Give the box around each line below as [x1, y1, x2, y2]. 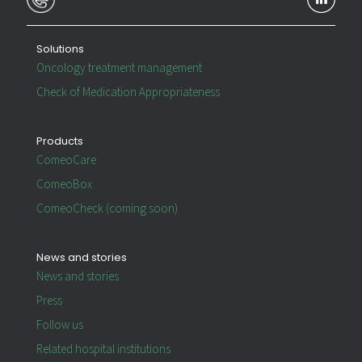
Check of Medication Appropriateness [36, 85, 220, 101]
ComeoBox [36, 177, 92, 193]
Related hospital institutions [36, 342, 170, 358]
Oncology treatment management [36, 61, 202, 77]
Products [36, 133, 83, 149]
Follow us [36, 318, 83, 334]
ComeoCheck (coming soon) [36, 201, 178, 217]
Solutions [36, 41, 84, 57]
